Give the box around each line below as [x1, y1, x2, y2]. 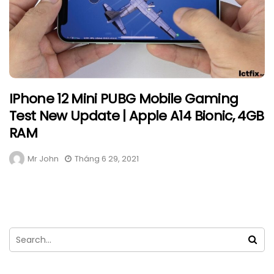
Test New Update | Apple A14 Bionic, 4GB [9, 106, 264, 126]
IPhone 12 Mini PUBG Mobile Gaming [9, 89, 239, 109]
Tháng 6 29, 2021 [75, 153, 139, 165]
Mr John [28, 153, 59, 165]
